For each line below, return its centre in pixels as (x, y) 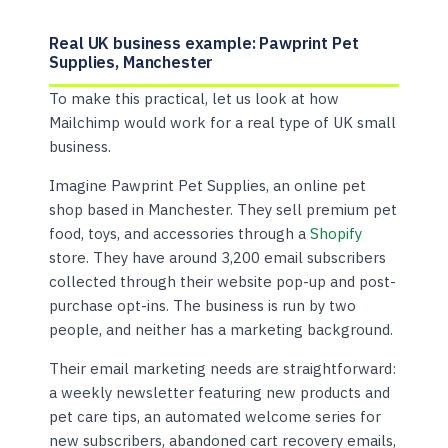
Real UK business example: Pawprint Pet (204, 43)
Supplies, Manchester (131, 62)
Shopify (336, 234)
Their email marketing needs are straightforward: (223, 369)
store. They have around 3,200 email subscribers (218, 258)
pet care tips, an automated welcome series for (215, 417)
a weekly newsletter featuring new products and (220, 393)
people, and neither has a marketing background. (221, 330)
